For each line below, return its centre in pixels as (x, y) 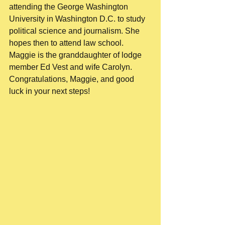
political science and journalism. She (75, 31)
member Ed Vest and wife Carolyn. (72, 67)
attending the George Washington (70, 7)
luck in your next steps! (50, 91)
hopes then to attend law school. (67, 43)
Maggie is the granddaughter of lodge (76, 55)
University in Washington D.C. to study (78, 19)
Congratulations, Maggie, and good (73, 79)
